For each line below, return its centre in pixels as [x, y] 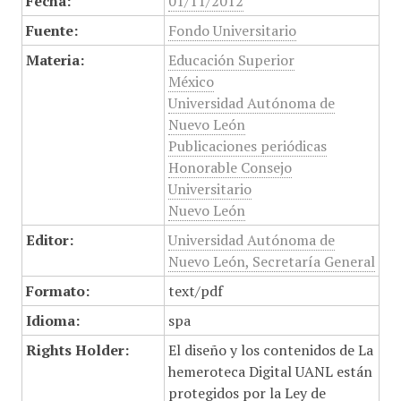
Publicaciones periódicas [247, 146]
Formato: [57, 291]
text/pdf [195, 291]
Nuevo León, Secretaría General [271, 261]
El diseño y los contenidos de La [270, 350]
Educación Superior [231, 60]
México [191, 81]
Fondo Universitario [232, 30]
